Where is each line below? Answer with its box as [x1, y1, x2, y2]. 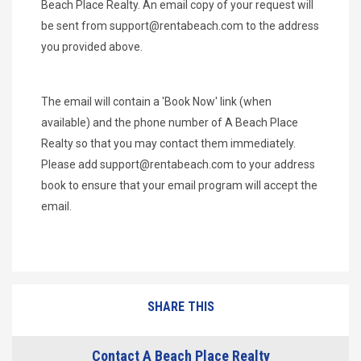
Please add [41, 157, 100, 171]
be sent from [41, 19, 110, 32]
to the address [243, 19, 319, 32]
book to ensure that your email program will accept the [41, 178, 317, 192]
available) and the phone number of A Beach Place [41, 115, 298, 129]
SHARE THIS [147, 298, 214, 314]
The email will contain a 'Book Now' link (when [41, 94, 272, 108]
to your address [234, 157, 315, 171]
